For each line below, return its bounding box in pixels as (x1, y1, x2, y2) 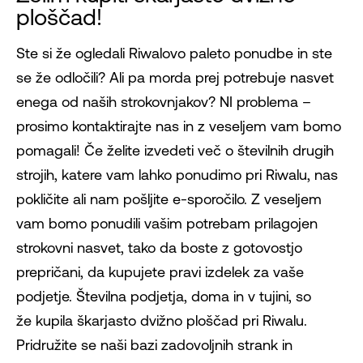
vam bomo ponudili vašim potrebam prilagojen (16, 215, 318, 233)
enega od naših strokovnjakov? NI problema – (16, 93, 311, 111)
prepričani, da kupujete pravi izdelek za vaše (16, 263, 304, 281)
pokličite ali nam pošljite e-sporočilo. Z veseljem (16, 190, 322, 208)
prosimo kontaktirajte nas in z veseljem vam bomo (16, 117, 341, 135)
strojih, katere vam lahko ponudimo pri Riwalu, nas (16, 166, 338, 184)
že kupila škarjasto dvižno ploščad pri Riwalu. (16, 312, 307, 330)
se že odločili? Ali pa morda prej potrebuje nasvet (16, 69, 334, 87)
